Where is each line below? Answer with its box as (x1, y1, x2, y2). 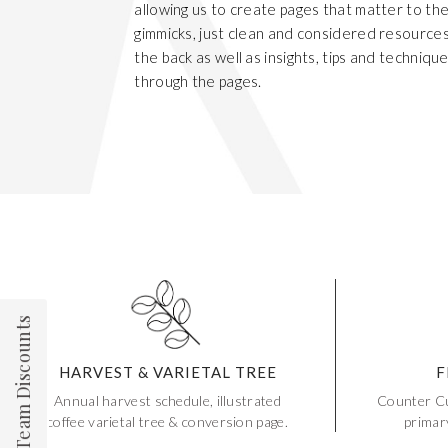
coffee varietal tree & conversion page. (47, 413, 288, 430)
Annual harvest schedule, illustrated (54, 392, 281, 409)
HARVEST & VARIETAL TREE (58, 363, 277, 381)
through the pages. (134, 71, 262, 90)
